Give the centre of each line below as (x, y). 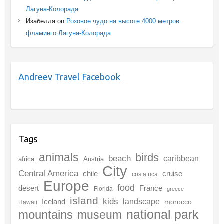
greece (175, 189)
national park (162, 214)
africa (26, 159)
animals (59, 157)
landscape (141, 201)
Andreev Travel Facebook (69, 77)
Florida (103, 189)
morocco (178, 202)
